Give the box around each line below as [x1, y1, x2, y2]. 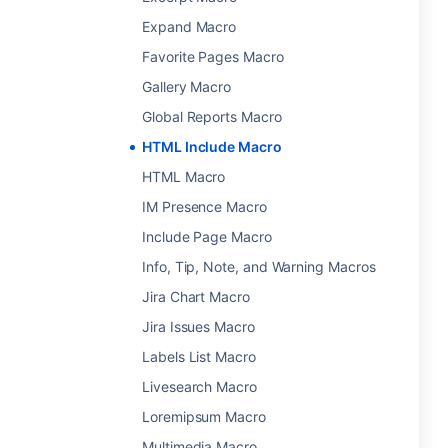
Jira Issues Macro [142, 318, 255, 335]
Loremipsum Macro [142, 408, 266, 425]
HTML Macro [142, 168, 226, 185]
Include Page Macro [142, 228, 272, 245]
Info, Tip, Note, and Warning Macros [142, 258, 376, 275]
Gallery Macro [142, 78, 232, 95]
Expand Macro [142, 18, 237, 35]
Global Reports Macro [142, 108, 282, 125]
